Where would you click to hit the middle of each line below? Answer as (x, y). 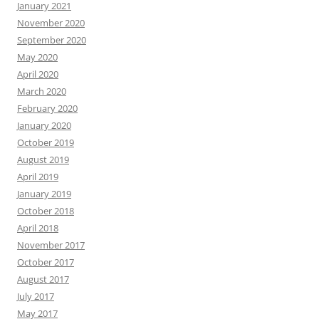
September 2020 (52, 40)
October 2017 (46, 262)
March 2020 (42, 91)
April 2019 (38, 176)
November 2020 (51, 22)
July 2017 (36, 296)
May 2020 (37, 57)
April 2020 (38, 74)
